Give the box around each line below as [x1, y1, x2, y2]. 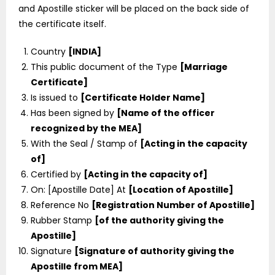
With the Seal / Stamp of [31, 137, 140, 150]
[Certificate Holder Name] [80, 91, 205, 104]
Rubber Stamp [31, 214, 95, 227]
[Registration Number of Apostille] [91, 199, 255, 212]
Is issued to [31, 91, 80, 104]
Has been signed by [31, 107, 117, 120]
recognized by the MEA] [31, 122, 142, 135]
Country [31, 45, 68, 58]
